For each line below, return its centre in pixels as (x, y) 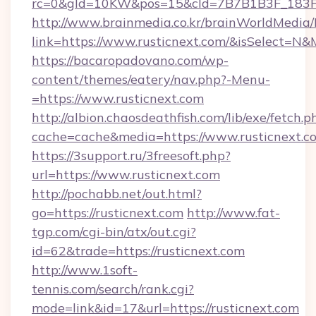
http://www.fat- (233, 213)
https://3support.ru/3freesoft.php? (131, 156)
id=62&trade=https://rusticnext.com (138, 251)
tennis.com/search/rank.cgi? (113, 289)
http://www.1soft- (85, 270)
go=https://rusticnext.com (108, 213)
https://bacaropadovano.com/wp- (130, 60)
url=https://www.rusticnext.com (126, 175)
